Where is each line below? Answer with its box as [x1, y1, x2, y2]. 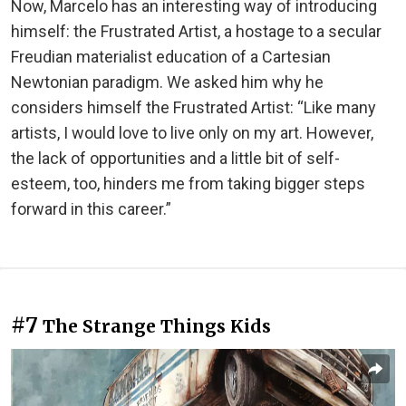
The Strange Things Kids [43, 314, 271, 337]
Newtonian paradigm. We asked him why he [11, 72, 324, 92]
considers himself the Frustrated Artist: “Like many [11, 97, 376, 117]
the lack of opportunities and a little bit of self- [11, 148, 340, 168]
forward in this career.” [11, 198, 171, 218]
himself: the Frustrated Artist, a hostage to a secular [11, 21, 382, 41]
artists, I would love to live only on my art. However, [11, 122, 373, 142]
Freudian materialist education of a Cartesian [11, 46, 331, 66]
